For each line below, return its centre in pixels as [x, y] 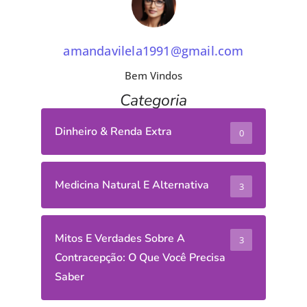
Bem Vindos [153, 75]
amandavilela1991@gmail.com [153, 51]
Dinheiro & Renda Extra [113, 132]
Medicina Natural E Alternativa [132, 185]
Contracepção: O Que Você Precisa [140, 258]
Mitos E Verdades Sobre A [120, 238]
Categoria [153, 100]
